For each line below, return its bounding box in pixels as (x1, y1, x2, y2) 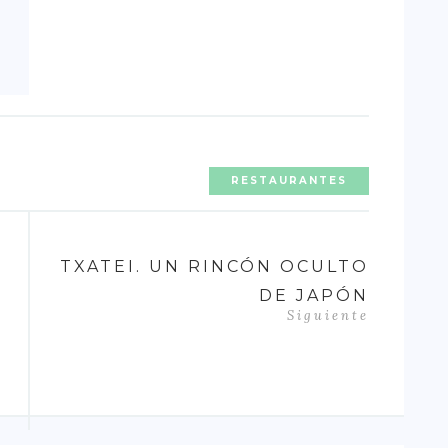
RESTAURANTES (231, 173, 347, 187)
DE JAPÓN (259, 285, 369, 305)
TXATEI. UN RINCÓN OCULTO (60, 256, 369, 276)
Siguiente (287, 306, 369, 324)
